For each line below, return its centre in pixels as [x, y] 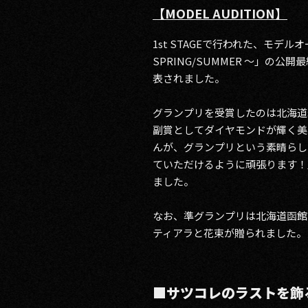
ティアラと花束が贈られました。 [230, 233]
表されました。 [189, 78]
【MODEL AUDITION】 [220, 13]
